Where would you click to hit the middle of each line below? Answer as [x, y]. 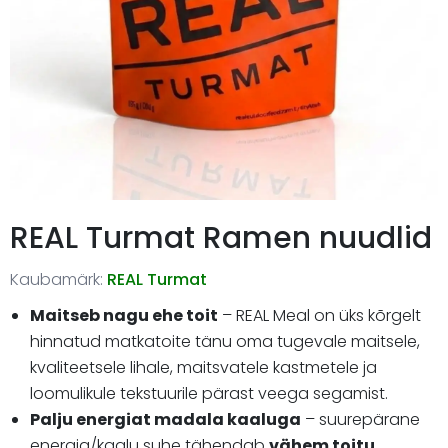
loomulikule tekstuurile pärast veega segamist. [209, 393]
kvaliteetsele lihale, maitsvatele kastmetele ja [203, 367]
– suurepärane [360, 419]
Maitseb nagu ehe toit [124, 315]
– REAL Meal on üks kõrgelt [319, 315]
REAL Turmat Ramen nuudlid [221, 237]
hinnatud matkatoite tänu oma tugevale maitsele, [225, 341]
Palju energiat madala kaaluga [165, 419]
